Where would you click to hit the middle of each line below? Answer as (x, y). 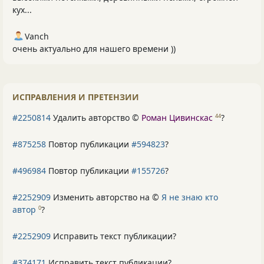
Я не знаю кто (190, 197)
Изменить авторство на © (106, 197)
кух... (22, 9)
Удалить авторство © (96, 117)
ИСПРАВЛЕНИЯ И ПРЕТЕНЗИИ (76, 97)
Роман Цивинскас (177, 117)
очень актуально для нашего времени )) (94, 48)
